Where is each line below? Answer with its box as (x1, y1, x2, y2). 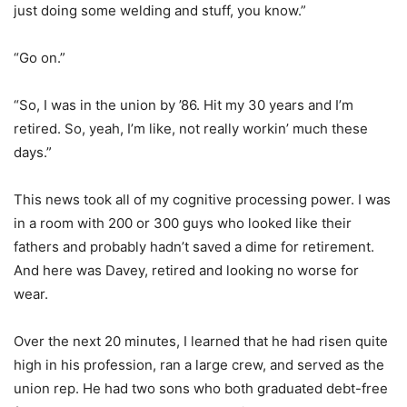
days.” (14, 144, 52, 162)
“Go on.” (14, 49, 65, 67)
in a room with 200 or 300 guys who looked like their (14, 214, 352, 233)
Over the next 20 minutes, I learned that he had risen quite (14, 333, 388, 351)
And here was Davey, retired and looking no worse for (14, 262, 359, 280)
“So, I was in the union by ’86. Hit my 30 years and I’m (14, 96, 353, 114)
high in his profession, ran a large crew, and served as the (14, 356, 384, 374)
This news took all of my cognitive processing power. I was (14, 191, 391, 209)
